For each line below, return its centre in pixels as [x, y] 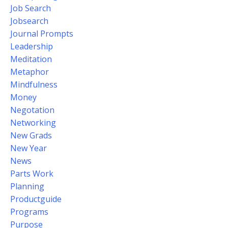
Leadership [32, 47]
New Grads [31, 136]
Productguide [36, 199]
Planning [27, 187]
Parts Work [32, 174]
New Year [28, 148]
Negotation [32, 110]
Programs [29, 212]
